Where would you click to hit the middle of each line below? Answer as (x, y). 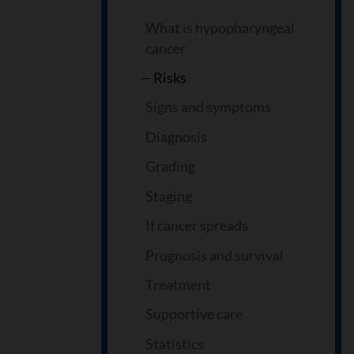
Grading (170, 166)
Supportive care (194, 314)
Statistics (175, 343)
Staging (169, 196)
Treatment (178, 284)
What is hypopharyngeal (220, 27)
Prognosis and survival (215, 255)
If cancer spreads (197, 226)
